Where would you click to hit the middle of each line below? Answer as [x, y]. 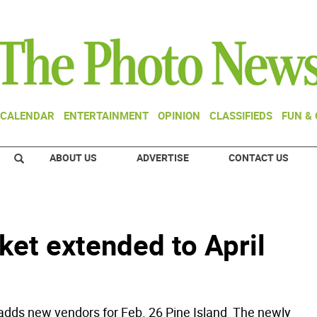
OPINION [179, 115]
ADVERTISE [163, 157]
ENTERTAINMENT [106, 115]
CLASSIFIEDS [241, 115]
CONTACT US [259, 157]
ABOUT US [73, 157]
